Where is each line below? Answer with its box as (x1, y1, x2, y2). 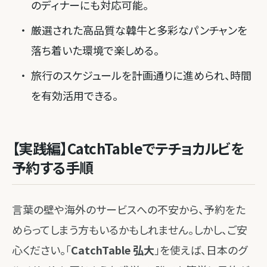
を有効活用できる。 (31, 88, 118, 103)
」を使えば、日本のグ (154, 242, 247, 257)
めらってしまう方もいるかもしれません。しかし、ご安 (12, 222, 247, 237)
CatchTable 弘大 (71, 242, 154, 257)
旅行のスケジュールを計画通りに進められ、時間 (31, 67, 252, 83)
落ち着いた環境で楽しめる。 (31, 42, 159, 58)
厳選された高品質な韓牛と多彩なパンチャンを (31, 22, 247, 38)
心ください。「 (12, 242, 71, 257)
